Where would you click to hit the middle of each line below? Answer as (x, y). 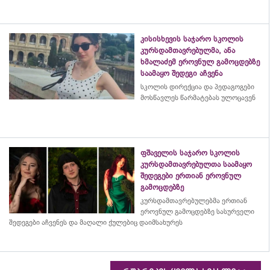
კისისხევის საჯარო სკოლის (192, 39)
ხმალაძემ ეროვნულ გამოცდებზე (200, 61)
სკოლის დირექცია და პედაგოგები (197, 86)
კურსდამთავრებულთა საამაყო (196, 164)
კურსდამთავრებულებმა (181, 200)
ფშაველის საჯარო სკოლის (190, 152)
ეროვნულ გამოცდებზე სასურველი (197, 211)
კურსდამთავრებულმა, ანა (188, 50)
